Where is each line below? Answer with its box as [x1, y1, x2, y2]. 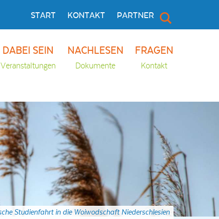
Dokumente [75, 61, 116, 71]
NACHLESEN [67, 45, 124, 57]
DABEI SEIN [2, 45, 54, 57]
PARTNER [116, 11, 154, 21]
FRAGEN [134, 45, 174, 57]
